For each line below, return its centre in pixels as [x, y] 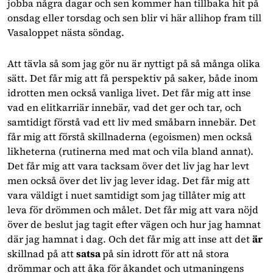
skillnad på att [42, 254]
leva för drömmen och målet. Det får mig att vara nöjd [133, 210]
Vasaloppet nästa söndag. [66, 32]
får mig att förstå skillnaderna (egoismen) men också [130, 137]
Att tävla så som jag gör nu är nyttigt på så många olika [134, 64]
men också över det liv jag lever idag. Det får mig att [129, 181]
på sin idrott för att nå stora [166, 254]
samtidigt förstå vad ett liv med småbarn [101, 122]
